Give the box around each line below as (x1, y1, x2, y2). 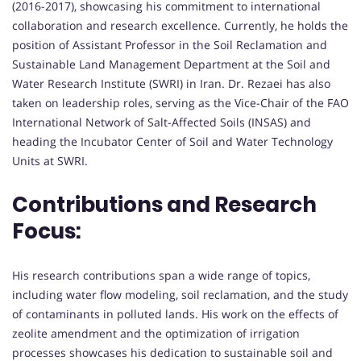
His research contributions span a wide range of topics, (12, 267, 310, 283)
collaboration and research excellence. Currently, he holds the (12, 17, 348, 33)
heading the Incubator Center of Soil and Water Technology (12, 133, 333, 149)
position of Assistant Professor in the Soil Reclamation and (12, 36, 327, 52)
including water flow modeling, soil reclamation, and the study (12, 286, 348, 302)
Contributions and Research (12, 189, 317, 219)
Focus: (12, 216, 81, 246)
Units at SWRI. (12, 152, 88, 168)
